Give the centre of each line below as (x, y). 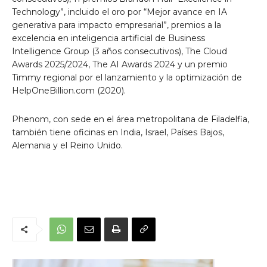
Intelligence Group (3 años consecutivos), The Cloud (119, 51)
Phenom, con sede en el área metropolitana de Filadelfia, (131, 119)
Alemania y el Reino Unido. (67, 145)
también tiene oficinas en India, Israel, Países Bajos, (118, 132)
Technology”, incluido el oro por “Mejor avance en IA (119, 12)
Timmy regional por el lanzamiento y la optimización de (127, 77)
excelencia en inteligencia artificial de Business (108, 38)
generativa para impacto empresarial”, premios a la (117, 25)
